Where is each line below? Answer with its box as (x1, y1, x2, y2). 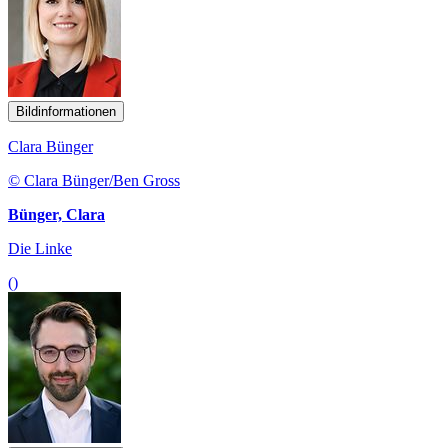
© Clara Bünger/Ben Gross (8, 171, 180, 189)
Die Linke (8, 239, 72, 257)
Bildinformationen (16, 103, 116, 119)
